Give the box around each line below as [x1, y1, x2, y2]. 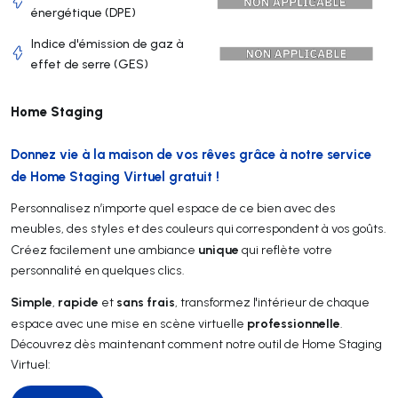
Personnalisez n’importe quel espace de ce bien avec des [11, 199, 336, 216]
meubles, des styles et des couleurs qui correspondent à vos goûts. [11, 219, 386, 236]
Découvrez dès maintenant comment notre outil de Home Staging [11, 335, 382, 352]
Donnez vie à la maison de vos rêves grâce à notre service [11, 144, 371, 163]
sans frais [116, 292, 175, 310]
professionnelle [247, 314, 340, 331]
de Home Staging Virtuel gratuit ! [11, 166, 219, 185]
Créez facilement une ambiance [11, 241, 198, 258]
